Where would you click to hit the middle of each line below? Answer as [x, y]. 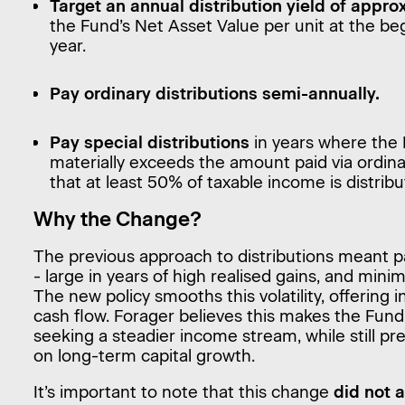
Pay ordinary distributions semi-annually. [215, 94]
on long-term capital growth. [144, 355]
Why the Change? [117, 220]
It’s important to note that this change [183, 392]
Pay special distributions [150, 142]
